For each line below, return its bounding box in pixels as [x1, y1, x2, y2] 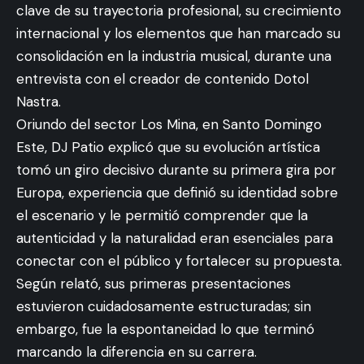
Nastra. [16, 93, 61, 110]
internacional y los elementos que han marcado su [16, 24, 340, 42]
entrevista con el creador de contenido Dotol [16, 70, 309, 88]
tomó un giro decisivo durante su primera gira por [16, 161, 336, 179]
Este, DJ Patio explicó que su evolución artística [16, 138, 320, 156]
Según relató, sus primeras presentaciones [16, 275, 291, 292]
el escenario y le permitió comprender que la [16, 206, 308, 224]
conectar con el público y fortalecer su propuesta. [16, 252, 342, 270]
